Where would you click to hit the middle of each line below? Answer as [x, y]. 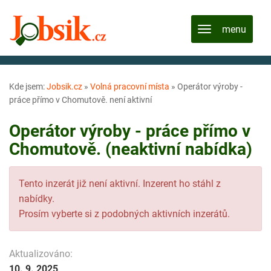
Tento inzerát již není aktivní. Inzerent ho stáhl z [120, 183]
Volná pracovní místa [130, 87]
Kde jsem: [28, 87]
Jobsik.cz [64, 87]
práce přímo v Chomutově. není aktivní [80, 100]
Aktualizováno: [41, 253]
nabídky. [37, 198]
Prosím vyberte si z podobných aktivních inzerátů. [124, 214]
